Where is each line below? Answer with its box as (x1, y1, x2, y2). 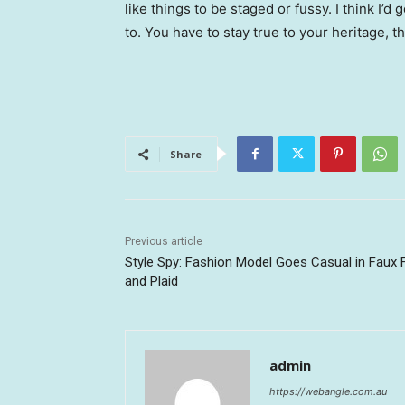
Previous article (125, 235, 202, 249)
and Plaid (125, 273, 178, 290)
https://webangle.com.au (269, 385, 387, 399)
